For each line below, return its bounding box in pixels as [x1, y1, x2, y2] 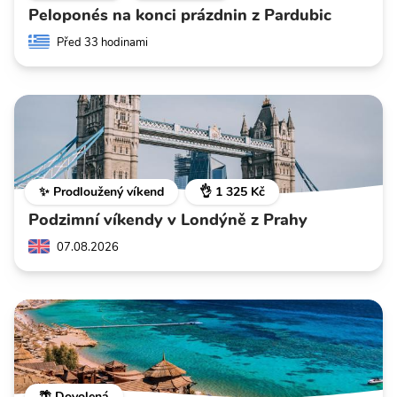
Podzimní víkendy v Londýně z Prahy [28, 208, 307, 230]
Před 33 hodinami [57, 34, 148, 51]
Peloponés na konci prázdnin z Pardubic [28, 4, 331, 26]
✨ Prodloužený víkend [39, 183, 164, 200]
